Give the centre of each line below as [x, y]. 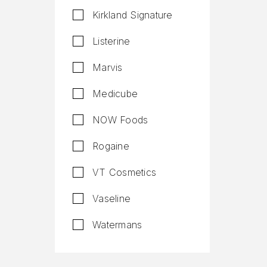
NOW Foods [120, 120]
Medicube [115, 94]
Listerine [111, 41]
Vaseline [112, 198]
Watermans [117, 225]
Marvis [108, 67]
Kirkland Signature [133, 15]
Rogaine [111, 146]
